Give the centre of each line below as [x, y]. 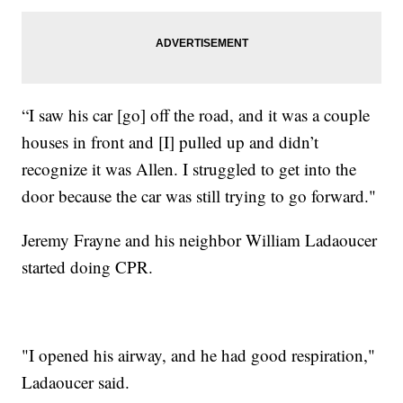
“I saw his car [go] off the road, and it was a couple [196, 114]
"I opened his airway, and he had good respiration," [199, 354]
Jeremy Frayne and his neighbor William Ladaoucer [200, 239]
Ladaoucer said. [76, 381]
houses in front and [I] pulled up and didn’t [170, 141]
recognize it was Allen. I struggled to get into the [189, 168]
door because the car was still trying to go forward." [199, 195]
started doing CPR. [88, 266]
